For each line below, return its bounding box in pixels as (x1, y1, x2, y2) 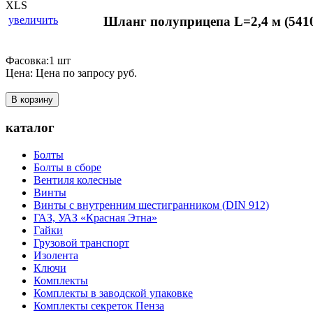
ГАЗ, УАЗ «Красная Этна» (34, 211, 157, 224)
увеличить (8, 13, 58, 26)
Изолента (34, 249, 78, 261)
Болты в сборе (34, 161, 101, 173)
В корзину (11, 94, 53, 105)
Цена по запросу (36, 67, 115, 80)
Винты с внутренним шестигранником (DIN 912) (34, 198, 269, 211)
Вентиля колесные (34, 173, 122, 186)
